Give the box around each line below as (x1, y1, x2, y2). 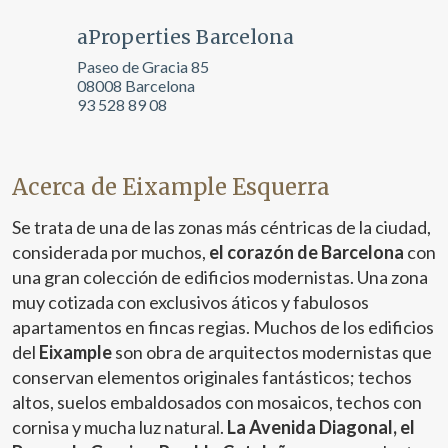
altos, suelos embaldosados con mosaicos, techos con (12, 390, 422, 413)
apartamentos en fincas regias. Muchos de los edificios (12, 315, 434, 338)
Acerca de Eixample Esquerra (12, 172, 330, 201)
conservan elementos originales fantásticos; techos (12, 365, 412, 388)
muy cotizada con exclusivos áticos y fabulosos (12, 290, 369, 313)
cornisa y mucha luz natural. (12, 415, 227, 438)
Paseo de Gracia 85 (77, 56, 209, 76)
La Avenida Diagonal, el (227, 415, 415, 438)
